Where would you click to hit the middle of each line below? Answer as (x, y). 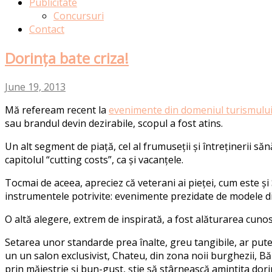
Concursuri (79, 15)
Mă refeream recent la (57, 110)
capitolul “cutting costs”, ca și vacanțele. (94, 159)
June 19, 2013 (35, 87)
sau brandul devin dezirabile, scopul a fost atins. (114, 123)
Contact (47, 29)
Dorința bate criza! (67, 58)
